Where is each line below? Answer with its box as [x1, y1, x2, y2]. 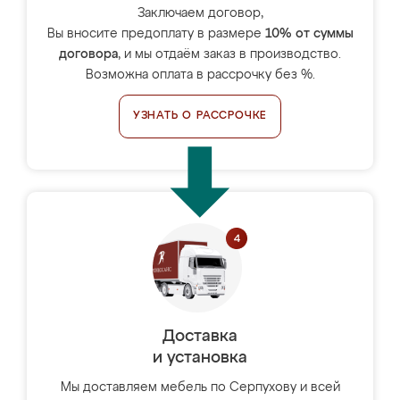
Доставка [162, 329, 237, 345]
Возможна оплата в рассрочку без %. [85, 69, 315, 81]
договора [59, 48, 118, 61]
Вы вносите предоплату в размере [46, 28, 265, 40]
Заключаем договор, [137, 7, 263, 20]
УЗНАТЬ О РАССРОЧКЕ [132, 111, 268, 121]
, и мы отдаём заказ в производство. [118, 48, 341, 61]
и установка [153, 350, 247, 366]
